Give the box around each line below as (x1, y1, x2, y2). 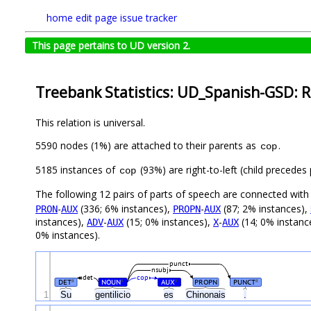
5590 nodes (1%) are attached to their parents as (35, 139, 259, 153)
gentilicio (94, 289, 133, 301)
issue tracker (120, 11, 177, 24)
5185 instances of (35, 163, 118, 177)
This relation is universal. (35, 116, 145, 130)
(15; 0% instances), (124, 215, 213, 229)
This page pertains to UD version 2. (32, 39, 190, 52)
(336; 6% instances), (78, 202, 173, 216)
